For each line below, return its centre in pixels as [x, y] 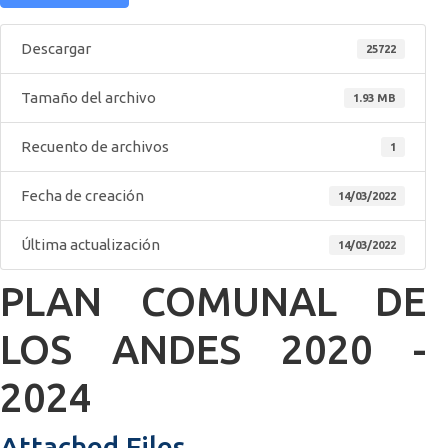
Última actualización [90, 244]
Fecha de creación [82, 195]
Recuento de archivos [95, 146]
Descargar [56, 48]
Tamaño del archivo [88, 97]
